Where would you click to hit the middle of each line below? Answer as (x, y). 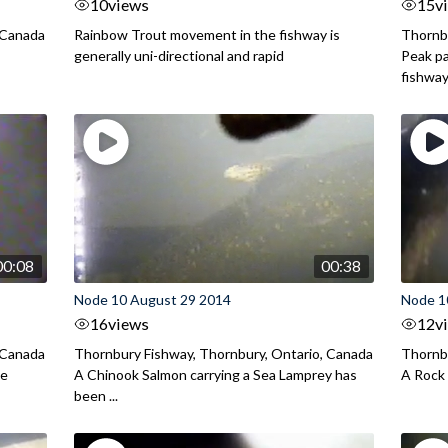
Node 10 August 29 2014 (152, 300)
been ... (95, 396)
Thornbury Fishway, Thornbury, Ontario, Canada (223, 354)
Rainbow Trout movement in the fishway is (206, 35)
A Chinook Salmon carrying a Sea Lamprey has (215, 375)
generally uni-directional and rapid (178, 56)
